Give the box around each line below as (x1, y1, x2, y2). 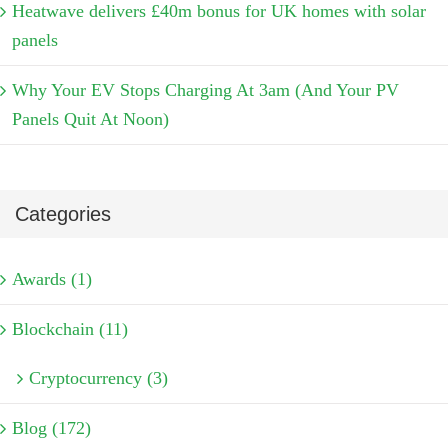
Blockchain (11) (12, 318, 128, 339)
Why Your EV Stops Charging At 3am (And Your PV (12, 80, 399, 101)
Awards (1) (12, 268, 92, 289)
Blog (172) (12, 417, 91, 438)
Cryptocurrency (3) (29, 367, 168, 388)
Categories (15, 203, 111, 226)
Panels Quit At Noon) (12, 109, 169, 130)
